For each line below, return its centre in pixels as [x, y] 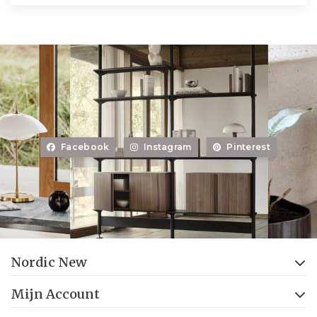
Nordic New [49, 262]
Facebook [85, 147]
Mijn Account [55, 294]
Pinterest [248, 147]
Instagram [167, 147]
